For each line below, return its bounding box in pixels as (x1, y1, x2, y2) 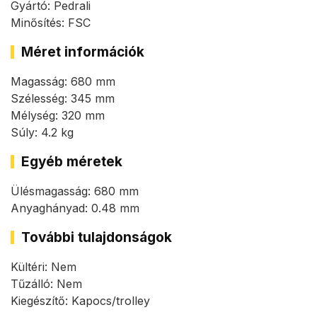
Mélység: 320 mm (11, 108, 105, 123)
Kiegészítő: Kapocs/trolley (11, 294, 150, 309)
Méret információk (21, 44, 144, 61)
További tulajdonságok (21, 229, 172, 246)
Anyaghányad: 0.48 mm (11, 201, 139, 216)
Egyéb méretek (21, 154, 122, 171)
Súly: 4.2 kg (11, 125, 74, 140)
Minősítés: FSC (11, 16, 91, 30)
